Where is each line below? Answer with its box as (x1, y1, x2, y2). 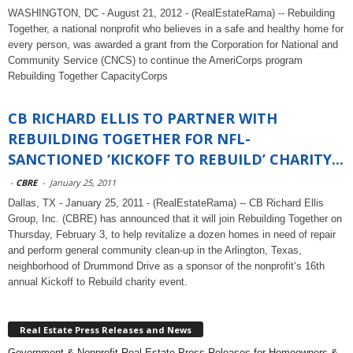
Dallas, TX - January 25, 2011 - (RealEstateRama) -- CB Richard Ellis (8, 197, 324, 209)
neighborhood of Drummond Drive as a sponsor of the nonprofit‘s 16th (8, 260, 325, 272)
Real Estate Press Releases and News (20, 323, 191, 336)
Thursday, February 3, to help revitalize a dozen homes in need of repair (8, 229, 336, 240)
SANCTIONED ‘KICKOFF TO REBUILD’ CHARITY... (8, 150, 344, 169)
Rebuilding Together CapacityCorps (8, 70, 168, 82)
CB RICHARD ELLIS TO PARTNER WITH (8, 109, 277, 128)
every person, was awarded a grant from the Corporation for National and (8, 39, 338, 50)
